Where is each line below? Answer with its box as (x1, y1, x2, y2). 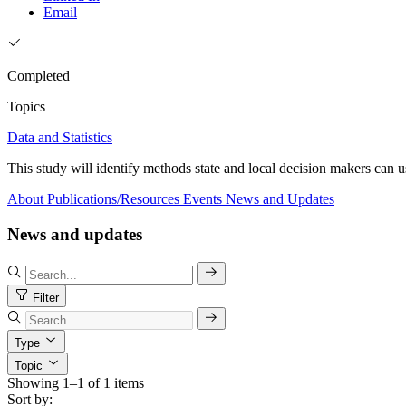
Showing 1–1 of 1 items (7, 374, 144, 391)
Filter (33, 290, 59, 304)
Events (183, 191, 222, 208)
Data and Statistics (7, 130, 112, 146)
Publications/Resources (47, 191, 179, 208)
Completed (7, 68, 70, 84)
